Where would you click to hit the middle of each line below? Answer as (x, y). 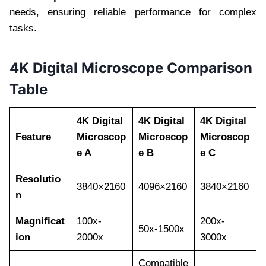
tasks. (23, 28)
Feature (33, 137)
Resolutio (38, 179)
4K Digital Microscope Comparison (131, 68)
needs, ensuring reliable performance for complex (133, 12)
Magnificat (40, 221)
